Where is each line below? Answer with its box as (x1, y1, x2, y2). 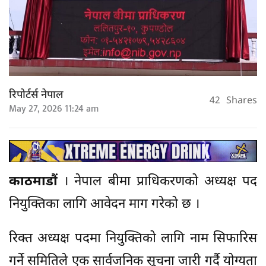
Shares (226, 95, 257, 108)
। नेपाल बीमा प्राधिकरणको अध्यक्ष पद (64, 173, 258, 191)
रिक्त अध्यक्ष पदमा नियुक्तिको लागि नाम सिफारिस (9, 230, 257, 248)
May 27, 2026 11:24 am (9, 100, 99, 117)
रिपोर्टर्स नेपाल (9, 88, 64, 102)
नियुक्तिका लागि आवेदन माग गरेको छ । (9, 196, 199, 214)
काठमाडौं (9, 173, 64, 191)
